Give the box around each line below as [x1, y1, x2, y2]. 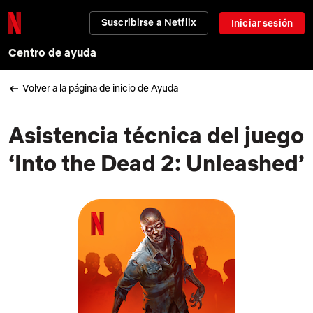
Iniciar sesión [231, 17, 293, 29]
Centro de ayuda [8, 45, 96, 59]
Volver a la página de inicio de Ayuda [22, 82, 178, 94]
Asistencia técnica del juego [8, 120, 304, 149]
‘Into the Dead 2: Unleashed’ [8, 148, 305, 177]
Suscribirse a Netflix [101, 16, 197, 29]
